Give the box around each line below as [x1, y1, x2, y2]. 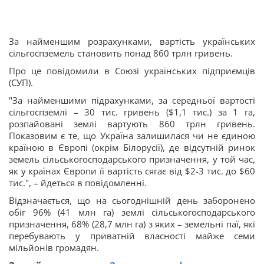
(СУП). [9, 77, 33, 88]
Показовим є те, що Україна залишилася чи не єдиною [9, 130, 255, 141]
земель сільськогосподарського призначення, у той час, [9, 153, 255, 165]
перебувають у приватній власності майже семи [9, 230, 255, 242]
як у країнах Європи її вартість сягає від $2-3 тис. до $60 [9, 165, 255, 177]
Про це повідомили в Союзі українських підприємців [9, 65, 255, 77]
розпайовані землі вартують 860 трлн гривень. [9, 118, 255, 130]
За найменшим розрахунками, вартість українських [9, 35, 255, 47]
